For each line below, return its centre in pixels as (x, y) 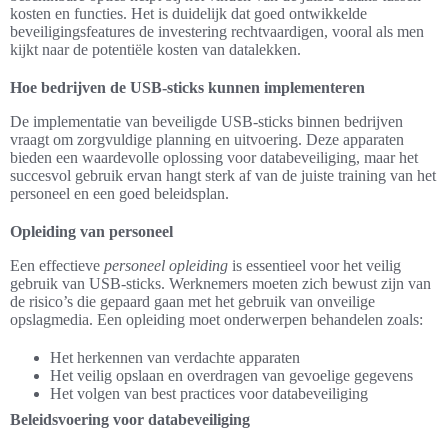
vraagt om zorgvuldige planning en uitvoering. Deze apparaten (207, 140)
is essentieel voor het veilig (314, 266)
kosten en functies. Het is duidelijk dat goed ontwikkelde (188, 14)
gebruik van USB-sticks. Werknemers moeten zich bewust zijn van (220, 284)
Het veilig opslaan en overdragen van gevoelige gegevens (231, 376)
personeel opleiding (166, 266)
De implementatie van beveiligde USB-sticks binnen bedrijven (206, 122)
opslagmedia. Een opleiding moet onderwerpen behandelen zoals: (216, 320)
